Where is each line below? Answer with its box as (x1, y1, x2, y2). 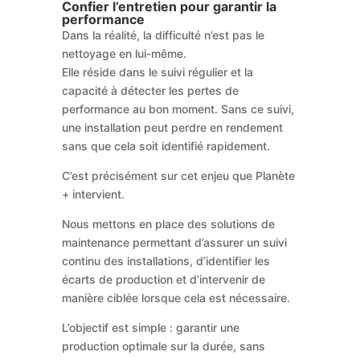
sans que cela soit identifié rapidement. (61, 138, 270, 153)
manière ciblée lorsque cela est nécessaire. (61, 290, 290, 305)
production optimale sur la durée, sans (61, 338, 265, 353)
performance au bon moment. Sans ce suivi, (61, 101, 294, 116)
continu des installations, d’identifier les (61, 253, 270, 268)
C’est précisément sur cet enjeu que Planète (61, 168, 295, 182)
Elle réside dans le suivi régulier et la (61, 64, 253, 79)
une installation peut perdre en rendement (61, 120, 283, 134)
